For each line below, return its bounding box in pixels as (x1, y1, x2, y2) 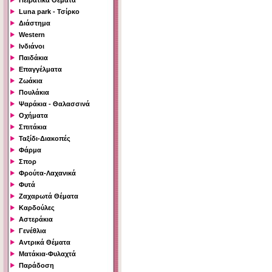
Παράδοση (19, 262, 54, 270)
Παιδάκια (19, 54, 48, 62)
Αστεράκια (19, 216, 53, 223)
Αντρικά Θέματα (19, 239, 70, 246)
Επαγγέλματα (19, 66, 62, 73)
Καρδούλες (19, 204, 55, 212)
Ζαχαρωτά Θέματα (19, 192, 78, 200)
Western (19, 31, 45, 39)
